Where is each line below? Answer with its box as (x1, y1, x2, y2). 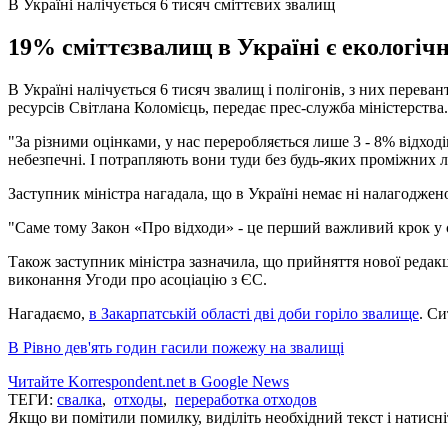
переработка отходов (175, 390, 317, 408)
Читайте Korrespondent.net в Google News (8, 372, 289, 390)
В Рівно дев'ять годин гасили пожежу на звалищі (8, 338, 344, 356)
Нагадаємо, (8, 304, 89, 322)
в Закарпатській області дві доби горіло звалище (89, 304, 419, 322)
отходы (114, 390, 163, 408)
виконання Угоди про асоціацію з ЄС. (8, 270, 267, 288)
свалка (57, 390, 102, 408)
